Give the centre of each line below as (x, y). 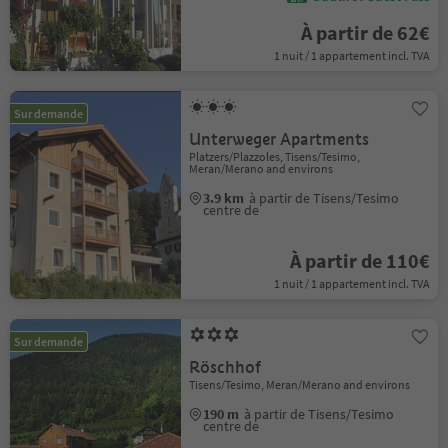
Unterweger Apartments (279, 139)
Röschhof (225, 367)
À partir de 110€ (359, 260)
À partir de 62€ (365, 32)
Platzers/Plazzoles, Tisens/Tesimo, (275, 156)
